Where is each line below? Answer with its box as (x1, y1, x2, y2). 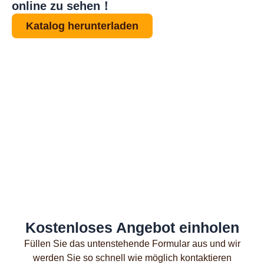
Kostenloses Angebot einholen (25, 219, 239, 236)
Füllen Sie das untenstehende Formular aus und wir (24, 239, 240, 249)
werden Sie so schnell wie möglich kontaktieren (32, 253, 232, 263)
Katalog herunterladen (26, 20, 138, 32)
